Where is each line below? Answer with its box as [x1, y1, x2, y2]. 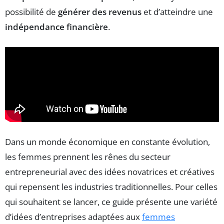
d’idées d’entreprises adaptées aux [5, 211, 142, 223]
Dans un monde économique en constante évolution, [5, 136, 210, 148]
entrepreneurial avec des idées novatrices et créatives [5, 166, 214, 178]
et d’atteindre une [141, 5, 213, 17]
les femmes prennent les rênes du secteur [5, 151, 170, 163]
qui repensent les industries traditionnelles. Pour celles [5, 181, 217, 193]
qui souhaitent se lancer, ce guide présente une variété [5, 196, 217, 208]
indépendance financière [5, 20, 108, 32]
